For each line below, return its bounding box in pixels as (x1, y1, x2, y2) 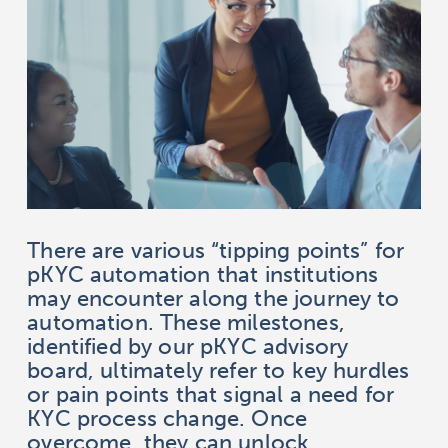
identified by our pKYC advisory (27, 333, 349, 360)
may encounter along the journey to (27, 285, 400, 312)
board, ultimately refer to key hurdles (27, 357, 410, 384)
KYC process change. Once (27, 405, 308, 432)
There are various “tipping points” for (27, 237, 405, 264)
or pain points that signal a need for (27, 381, 395, 408)
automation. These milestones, (27, 309, 345, 336)
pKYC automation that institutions (27, 261, 379, 288)
